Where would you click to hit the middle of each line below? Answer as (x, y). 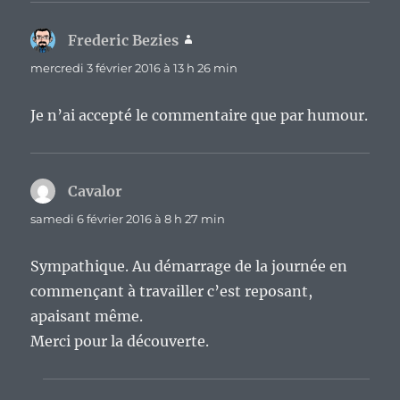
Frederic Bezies (124, 41)
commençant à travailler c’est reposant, (172, 292)
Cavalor (96, 192)
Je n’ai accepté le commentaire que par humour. (200, 116)
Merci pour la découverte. (120, 342)
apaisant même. (87, 317)
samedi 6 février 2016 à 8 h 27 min (128, 219)
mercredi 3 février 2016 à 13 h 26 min (134, 68)
